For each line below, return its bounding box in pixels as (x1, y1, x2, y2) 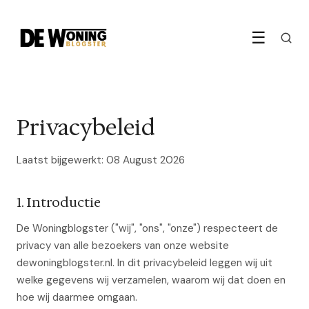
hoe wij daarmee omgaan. (17, 290, 137, 304)
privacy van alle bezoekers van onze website (17, 239, 229, 252)
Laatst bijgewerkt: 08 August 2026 (17, 153, 185, 167)
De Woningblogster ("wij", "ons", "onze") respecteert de (17, 221, 278, 235)
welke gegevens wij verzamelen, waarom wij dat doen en (17, 273, 286, 287)
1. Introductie (17, 193, 101, 211)
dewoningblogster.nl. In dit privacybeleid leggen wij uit (17, 256, 272, 270)
